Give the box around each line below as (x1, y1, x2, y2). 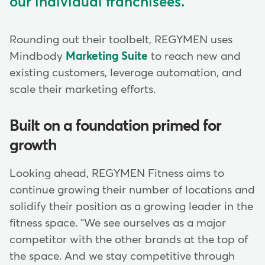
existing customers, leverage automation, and (9, 67, 242, 79)
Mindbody (9, 50, 66, 62)
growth (9, 138, 60, 154)
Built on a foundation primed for (9, 118, 221, 134)
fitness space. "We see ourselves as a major (9, 217, 226, 229)
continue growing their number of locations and (9, 184, 255, 196)
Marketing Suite (66, 50, 148, 62)
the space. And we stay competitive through (9, 250, 235, 262)
